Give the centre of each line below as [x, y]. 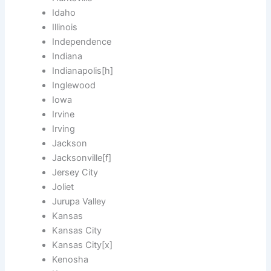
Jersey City [75, 173]
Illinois [65, 28]
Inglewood [74, 86]
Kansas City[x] [83, 245]
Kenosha [70, 260]
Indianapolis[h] [83, 71]
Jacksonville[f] [82, 158]
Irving [64, 129]
